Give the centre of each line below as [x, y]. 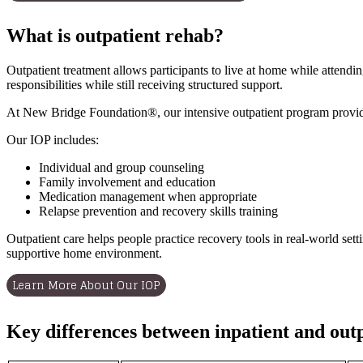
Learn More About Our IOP [86, 286]
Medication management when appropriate [148, 197]
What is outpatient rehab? [115, 36]
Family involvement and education [127, 182]
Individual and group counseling [122, 168]
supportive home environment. [84, 254]
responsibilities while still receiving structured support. [145, 85]
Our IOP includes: [53, 140]
